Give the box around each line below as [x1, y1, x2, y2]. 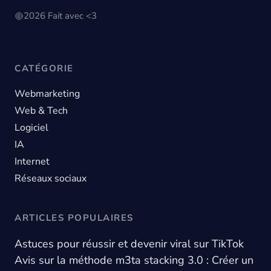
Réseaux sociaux [15, 172, 87, 186]
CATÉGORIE [15, 62, 74, 75]
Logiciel [15, 121, 48, 135]
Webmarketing [15, 87, 80, 101]
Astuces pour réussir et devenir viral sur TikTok [15, 237, 244, 252]
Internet [15, 155, 50, 169]
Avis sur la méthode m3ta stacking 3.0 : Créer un [15, 253, 253, 268]
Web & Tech [15, 104, 68, 118]
